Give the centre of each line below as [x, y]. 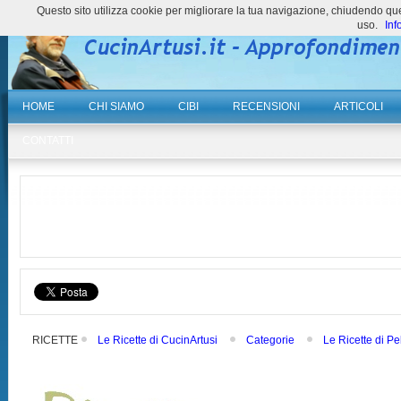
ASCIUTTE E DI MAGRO [92, 360]
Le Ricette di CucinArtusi [158, 340]
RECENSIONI [267, 107]
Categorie [271, 340]
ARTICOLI [359, 107]
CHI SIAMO [117, 107]
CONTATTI [48, 141]
